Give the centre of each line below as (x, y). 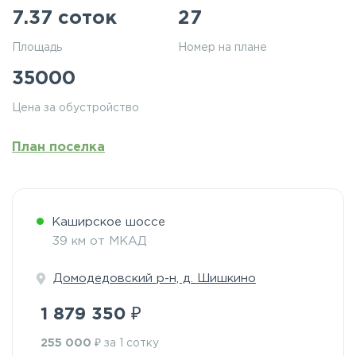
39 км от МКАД (100, 241)
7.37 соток (64, 18)
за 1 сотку (130, 343)
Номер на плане (222, 48)
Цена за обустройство (75, 108)
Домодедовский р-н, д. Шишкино (155, 279)
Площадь (37, 48)
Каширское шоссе (108, 222)
